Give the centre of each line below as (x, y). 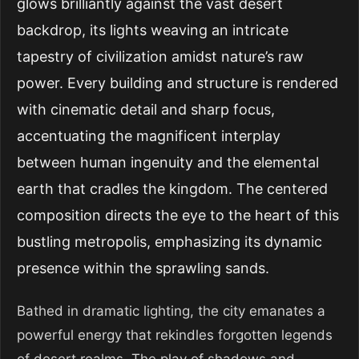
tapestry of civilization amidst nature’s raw (160, 56)
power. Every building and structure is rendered (177, 83)
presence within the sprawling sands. (143, 268)
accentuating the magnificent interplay (149, 136)
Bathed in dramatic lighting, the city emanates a (171, 311)
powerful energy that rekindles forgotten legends (175, 335)
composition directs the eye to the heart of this (178, 215)
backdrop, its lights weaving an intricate (153, 30)
